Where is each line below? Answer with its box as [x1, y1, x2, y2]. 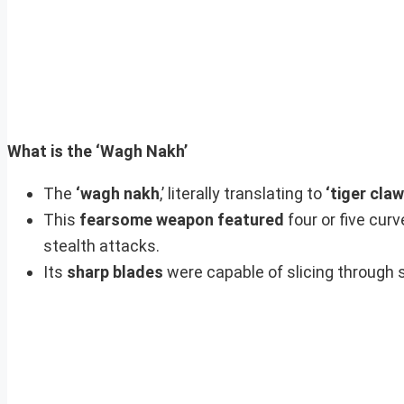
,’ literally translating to [160, 183, 326, 203]
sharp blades [67, 262, 163, 281]
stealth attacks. [43, 235, 160, 255]
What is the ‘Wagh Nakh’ [7, 141, 188, 161]
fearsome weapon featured [79, 209, 284, 229]
